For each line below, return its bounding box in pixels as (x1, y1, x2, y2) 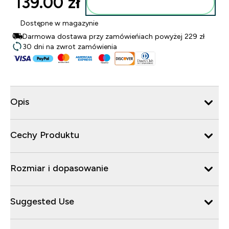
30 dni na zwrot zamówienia (22, 42, 117, 51)
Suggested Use (10, 196, 74, 207)
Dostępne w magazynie (20, 19, 98, 27)
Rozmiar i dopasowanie (10, 163, 108, 173)
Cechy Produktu (10, 129, 79, 140)
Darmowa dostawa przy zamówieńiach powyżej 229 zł (22, 32, 204, 40)
